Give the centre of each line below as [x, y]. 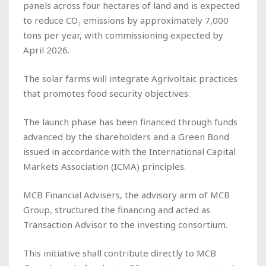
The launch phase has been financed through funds [130, 121]
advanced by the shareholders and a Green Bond [126, 136]
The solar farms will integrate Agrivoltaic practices [130, 78]
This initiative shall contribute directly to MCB [120, 253]
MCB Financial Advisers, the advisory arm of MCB [126, 194]
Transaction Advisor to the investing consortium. [125, 224]
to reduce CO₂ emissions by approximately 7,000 [126, 20]
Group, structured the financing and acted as [117, 209]
